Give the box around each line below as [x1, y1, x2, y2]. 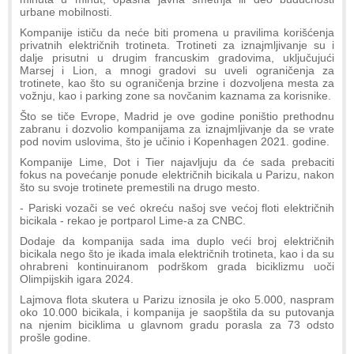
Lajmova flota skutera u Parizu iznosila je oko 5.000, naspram [20, 292, 334, 306]
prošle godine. [20, 330, 91, 344]
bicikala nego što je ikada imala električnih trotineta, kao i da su [20, 247, 334, 260]
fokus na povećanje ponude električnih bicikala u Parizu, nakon [20, 168, 334, 181]
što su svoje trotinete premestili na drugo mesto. [20, 180, 260, 194]
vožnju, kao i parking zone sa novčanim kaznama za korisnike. [20, 88, 331, 102]
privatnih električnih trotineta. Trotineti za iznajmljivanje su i [20, 38, 334, 51]
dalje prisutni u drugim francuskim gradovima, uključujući [20, 51, 334, 64]
